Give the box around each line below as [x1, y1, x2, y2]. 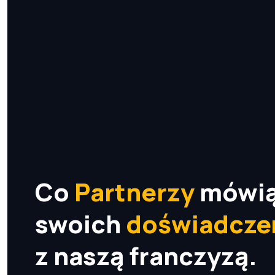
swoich [35, 207, 126, 241]
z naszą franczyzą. [35, 239, 257, 273]
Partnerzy [74, 175, 195, 209]
